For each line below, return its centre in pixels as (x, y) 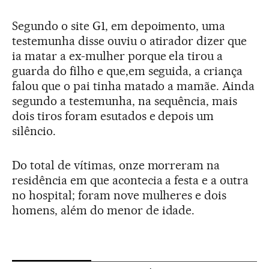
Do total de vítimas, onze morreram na (116, 165)
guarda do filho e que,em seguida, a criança (128, 71)
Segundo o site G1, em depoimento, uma (119, 26)
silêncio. (34, 131)
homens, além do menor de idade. (104, 210)
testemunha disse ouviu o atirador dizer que (130, 41)
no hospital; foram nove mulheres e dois (119, 195)
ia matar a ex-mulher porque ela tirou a (118, 56)
